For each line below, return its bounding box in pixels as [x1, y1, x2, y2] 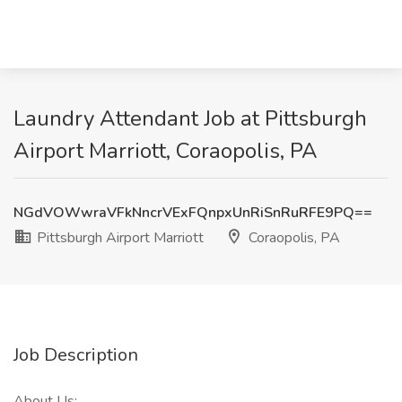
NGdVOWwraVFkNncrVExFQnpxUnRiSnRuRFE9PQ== [13, 203, 372, 223]
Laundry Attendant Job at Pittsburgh [13, 104, 367, 133]
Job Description [13, 343, 138, 367]
